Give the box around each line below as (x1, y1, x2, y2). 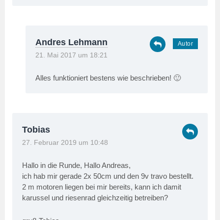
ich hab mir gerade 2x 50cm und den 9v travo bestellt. (22, 171, 193, 180)
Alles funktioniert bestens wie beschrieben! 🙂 (35, 73, 181, 82)
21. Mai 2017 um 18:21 (35, 51, 108, 59)
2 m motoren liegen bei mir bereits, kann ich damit (22, 182, 181, 191)
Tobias (22, 124, 50, 135)
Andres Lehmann (35, 37, 108, 47)
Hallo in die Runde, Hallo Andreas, (22, 161, 131, 169)
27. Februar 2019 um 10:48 (22, 138, 108, 146)
